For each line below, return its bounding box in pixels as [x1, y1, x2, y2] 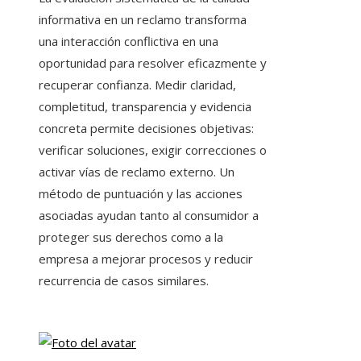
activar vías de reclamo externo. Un [39, 164, 234, 180]
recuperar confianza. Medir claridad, [39, 77, 236, 93]
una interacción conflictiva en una [39, 33, 218, 50]
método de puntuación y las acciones [39, 185, 243, 202]
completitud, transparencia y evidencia [39, 98, 251, 115]
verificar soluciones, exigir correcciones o [39, 142, 267, 159]
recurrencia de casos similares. [39, 272, 209, 289]
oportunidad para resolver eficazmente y [39, 55, 267, 72]
